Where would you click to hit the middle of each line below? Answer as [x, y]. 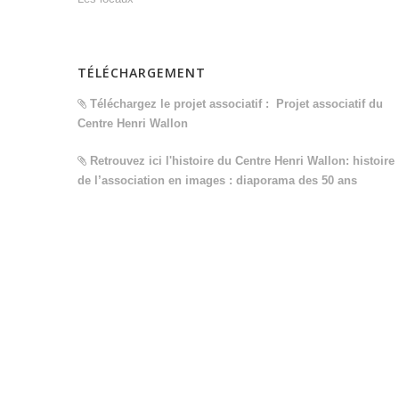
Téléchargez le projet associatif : [181, 104]
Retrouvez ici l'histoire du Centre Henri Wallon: [220, 161]
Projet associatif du [330, 104]
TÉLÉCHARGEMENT [142, 73]
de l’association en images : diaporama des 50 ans [217, 180]
